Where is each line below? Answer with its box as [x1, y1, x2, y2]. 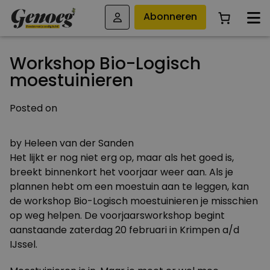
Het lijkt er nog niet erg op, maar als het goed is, [10, 151, 234, 165]
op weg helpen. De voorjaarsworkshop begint [10, 209, 225, 222]
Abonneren [143, 10, 198, 24]
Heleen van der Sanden [24, 136, 134, 150]
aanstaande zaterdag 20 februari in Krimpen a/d [10, 223, 239, 237]
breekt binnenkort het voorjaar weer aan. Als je [10, 165, 233, 179]
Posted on [10, 101, 57, 115]
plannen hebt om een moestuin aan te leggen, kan [10, 180, 249, 193]
